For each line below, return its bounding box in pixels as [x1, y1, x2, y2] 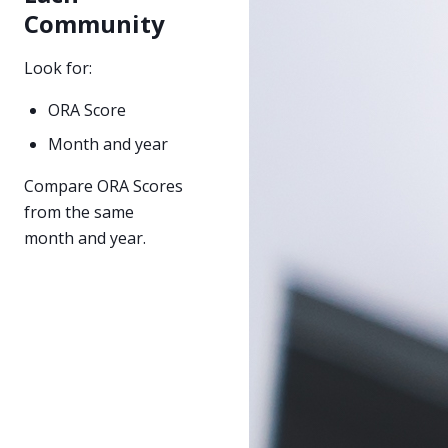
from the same [24, 200, 134, 223]
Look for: [24, 56, 92, 79]
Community [24, 6, 165, 40]
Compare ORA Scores [24, 174, 183, 197]
